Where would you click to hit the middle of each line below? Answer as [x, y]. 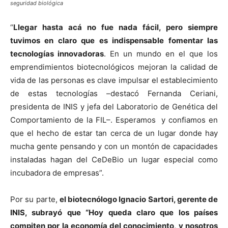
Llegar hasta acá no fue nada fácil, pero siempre [116, 27]
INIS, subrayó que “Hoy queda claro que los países [114, 212]
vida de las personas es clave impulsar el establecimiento [114, 80]
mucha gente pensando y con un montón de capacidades [114, 146]
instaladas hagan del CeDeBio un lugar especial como [114, 159]
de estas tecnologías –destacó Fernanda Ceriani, [114, 93]
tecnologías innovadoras [57, 53]
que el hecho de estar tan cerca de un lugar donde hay [114, 133]
